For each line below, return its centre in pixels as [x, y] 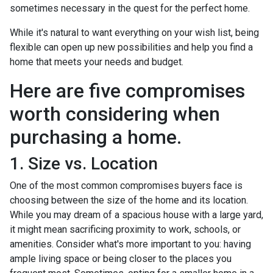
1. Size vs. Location [84, 164]
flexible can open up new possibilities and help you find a [131, 48]
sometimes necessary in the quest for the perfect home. [130, 9]
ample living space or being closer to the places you [121, 259]
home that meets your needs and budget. [97, 62]
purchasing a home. [96, 137]
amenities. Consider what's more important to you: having [130, 244]
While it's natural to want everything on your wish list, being [134, 33]
